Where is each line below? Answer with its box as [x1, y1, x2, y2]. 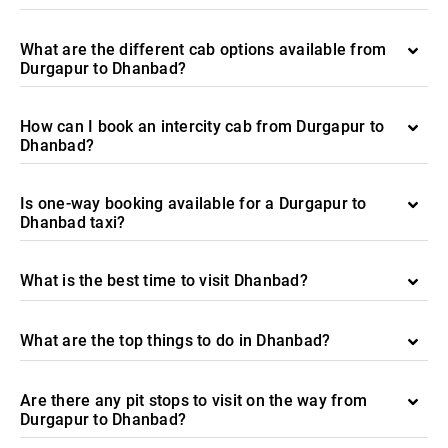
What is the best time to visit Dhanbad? [20, 271, 308, 290]
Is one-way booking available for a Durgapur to [20, 194, 367, 213]
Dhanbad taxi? [20, 213, 126, 232]
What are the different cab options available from [20, 40, 387, 59]
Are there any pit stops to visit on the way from [20, 391, 367, 410]
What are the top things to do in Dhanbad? [20, 331, 331, 350]
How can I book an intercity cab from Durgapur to [20, 117, 384, 136]
